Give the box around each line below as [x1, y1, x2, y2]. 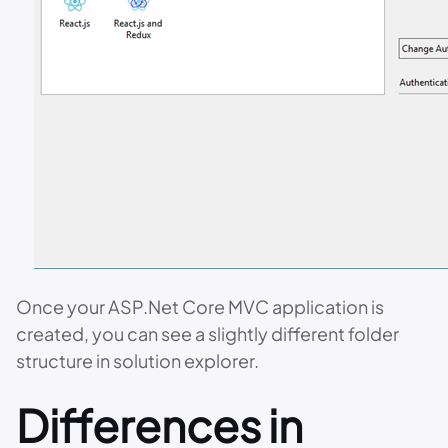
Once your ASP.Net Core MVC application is [16, 295, 384, 318]
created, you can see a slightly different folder [16, 322, 399, 345]
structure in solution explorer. [16, 349, 259, 372]
